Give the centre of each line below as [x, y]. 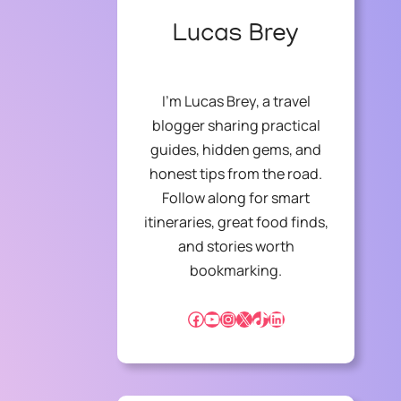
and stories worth [236, 247]
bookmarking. [236, 271]
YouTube [208, 318]
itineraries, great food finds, [236, 222]
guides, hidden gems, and [236, 150]
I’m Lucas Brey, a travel [236, 102]
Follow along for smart [236, 198]
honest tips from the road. [236, 174]
